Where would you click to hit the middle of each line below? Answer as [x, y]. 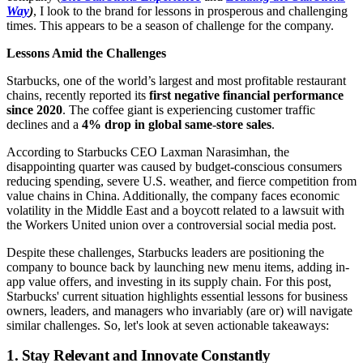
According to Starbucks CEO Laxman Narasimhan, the [148, 152]
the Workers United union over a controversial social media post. [171, 224]
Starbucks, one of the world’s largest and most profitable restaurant [176, 80]
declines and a [44, 124]
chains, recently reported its [78, 95]
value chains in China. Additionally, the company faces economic [173, 195]
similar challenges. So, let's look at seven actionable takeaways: [168, 325]
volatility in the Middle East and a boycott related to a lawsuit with [175, 210]
